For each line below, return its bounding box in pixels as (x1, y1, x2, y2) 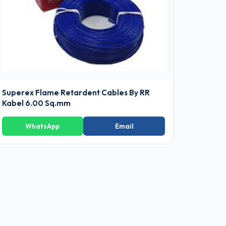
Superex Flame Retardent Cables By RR (2, 87, 150, 97)
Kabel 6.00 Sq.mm (2, 98, 71, 108)
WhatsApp (25, 122, 60, 130)
